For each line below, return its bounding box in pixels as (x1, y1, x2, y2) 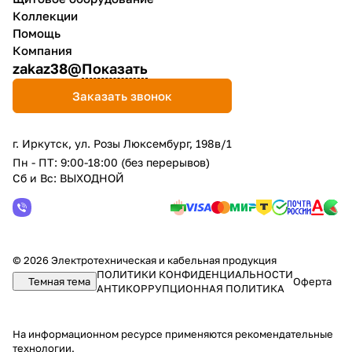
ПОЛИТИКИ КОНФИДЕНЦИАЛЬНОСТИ (97, 268, 293, 280)
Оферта (293, 275, 332, 288)
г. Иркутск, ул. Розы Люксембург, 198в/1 (13, 137, 232, 150)
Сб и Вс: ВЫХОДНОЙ (13, 171, 124, 185)
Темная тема (28, 275, 90, 288)
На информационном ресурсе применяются (13, 328, 235, 340)
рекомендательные (235, 328, 333, 340)
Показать (82, 60, 148, 77)
